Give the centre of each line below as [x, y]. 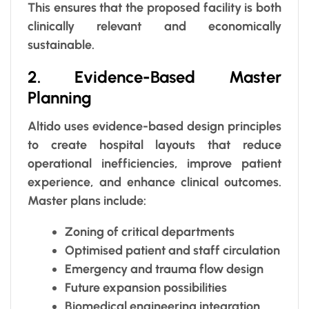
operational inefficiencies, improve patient [154, 163]
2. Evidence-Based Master [154, 77]
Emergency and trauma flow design [164, 269]
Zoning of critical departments [150, 231]
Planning [60, 97]
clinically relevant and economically [154, 26]
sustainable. [61, 44]
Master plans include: [87, 200]
